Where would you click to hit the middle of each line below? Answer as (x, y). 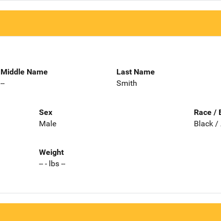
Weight (51, 152)
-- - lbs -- (52, 164)
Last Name (136, 72)
